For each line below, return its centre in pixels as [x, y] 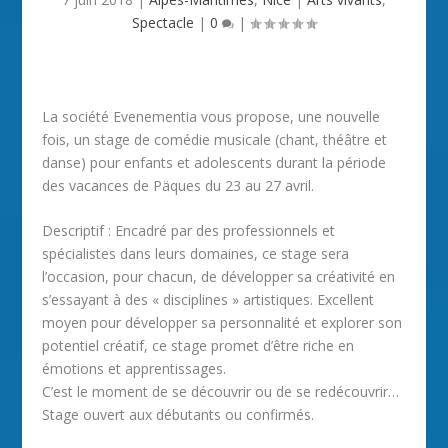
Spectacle [163, 22]
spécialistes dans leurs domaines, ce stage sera [196, 254]
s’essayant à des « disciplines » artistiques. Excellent [208, 300]
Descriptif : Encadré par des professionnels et [189, 231]
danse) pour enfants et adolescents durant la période [214, 162]
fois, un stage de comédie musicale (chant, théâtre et [215, 139]
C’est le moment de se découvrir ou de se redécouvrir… [221, 392]
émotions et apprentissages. [134, 369]
